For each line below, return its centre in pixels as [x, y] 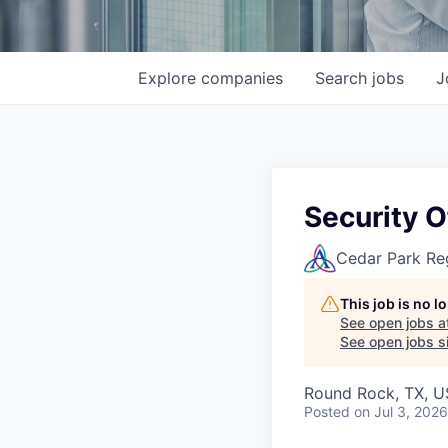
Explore [169, 78]
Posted [327, 411]
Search [343, 78]
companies [242, 78]
